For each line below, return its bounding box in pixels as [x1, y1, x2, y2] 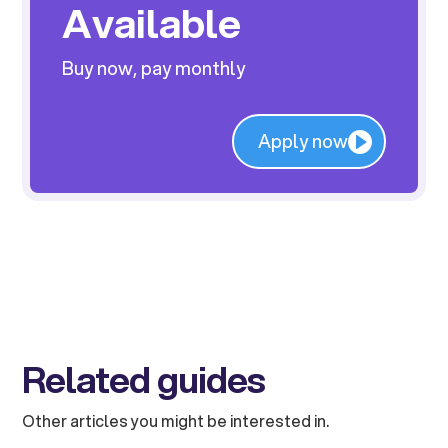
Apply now [257, 128, 348, 155]
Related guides [22, 353, 266, 406]
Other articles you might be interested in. [22, 409, 330, 433]
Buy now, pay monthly [62, 55, 246, 82]
